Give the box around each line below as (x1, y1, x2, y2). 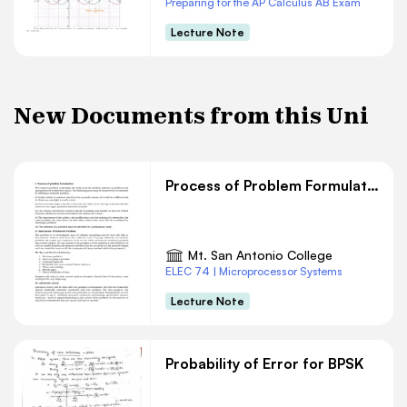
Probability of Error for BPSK (165, 354, 363, 372)
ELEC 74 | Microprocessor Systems (165, 264, 342, 278)
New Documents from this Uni (14, 102, 369, 129)
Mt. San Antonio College (188, 247, 333, 263)
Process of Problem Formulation (367, 176, 379, 194)
